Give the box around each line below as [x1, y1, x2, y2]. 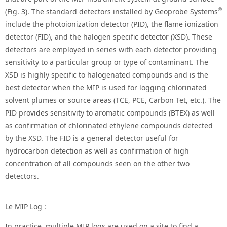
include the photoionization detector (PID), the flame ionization [5, 19, 218, 29]
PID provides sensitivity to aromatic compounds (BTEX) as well [5, 107, 215, 118]
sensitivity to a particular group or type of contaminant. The [5, 57, 208, 67]
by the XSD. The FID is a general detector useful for [5, 133, 178, 143]
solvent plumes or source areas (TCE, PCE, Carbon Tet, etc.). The [5, 95, 221, 105]
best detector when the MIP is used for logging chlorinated [5, 82, 207, 92]
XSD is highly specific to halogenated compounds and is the [5, 69, 208, 80]
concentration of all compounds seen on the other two [5, 158, 190, 168]
